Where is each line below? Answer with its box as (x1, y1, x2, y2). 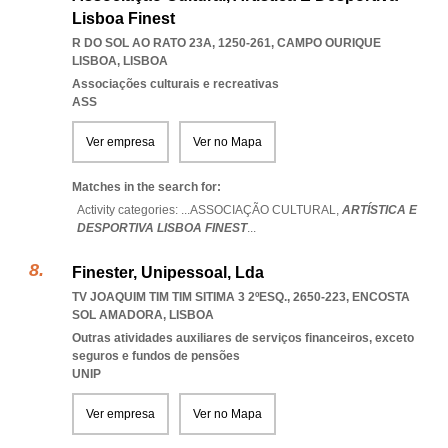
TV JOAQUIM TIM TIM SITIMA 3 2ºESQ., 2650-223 (72, 290, 346, 304)
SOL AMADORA (72, 308, 163, 322)
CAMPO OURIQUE (277, 36, 381, 50)
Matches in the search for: (72, 180, 221, 194)
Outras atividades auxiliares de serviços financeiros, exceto (72, 331, 414, 345)
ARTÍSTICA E (342, 203, 417, 217)
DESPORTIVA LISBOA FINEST (77, 221, 247, 235)
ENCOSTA (352, 290, 410, 304)
